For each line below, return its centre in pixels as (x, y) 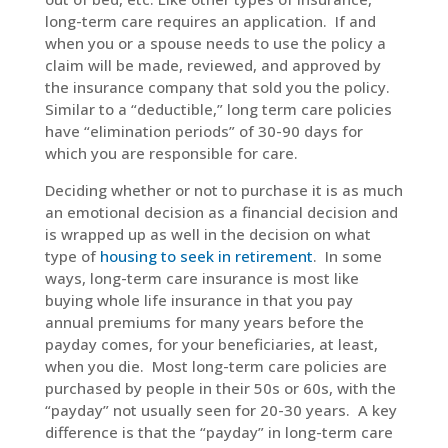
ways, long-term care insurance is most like (201, 278)
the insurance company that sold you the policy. (217, 87)
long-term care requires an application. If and (210, 21)
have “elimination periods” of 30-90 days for (203, 131)
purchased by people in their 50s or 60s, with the (220, 388)
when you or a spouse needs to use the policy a (215, 43)
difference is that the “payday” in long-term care (218, 432)
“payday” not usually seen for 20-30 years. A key (220, 410)
